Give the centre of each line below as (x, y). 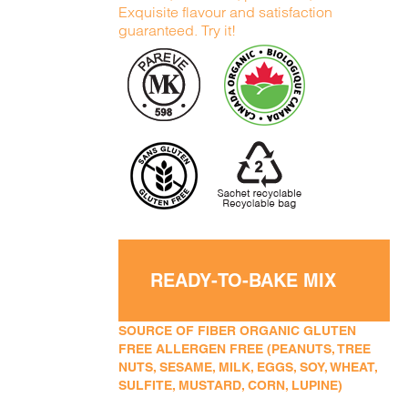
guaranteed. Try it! (178, 30)
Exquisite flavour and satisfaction (226, 12)
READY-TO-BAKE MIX (244, 280)
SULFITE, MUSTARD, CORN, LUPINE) (231, 385)
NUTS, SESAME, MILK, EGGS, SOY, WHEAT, (248, 367)
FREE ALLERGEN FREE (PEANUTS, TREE (245, 349)
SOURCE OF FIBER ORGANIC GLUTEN (238, 331)
